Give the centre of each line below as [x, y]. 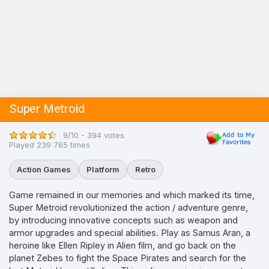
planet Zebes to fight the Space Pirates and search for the [128, 258]
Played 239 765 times [50, 145]
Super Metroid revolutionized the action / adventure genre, [128, 207]
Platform [103, 169]
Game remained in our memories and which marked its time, [132, 195]
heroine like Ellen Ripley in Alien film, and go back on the [122, 245]
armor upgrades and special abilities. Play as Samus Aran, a [130, 233]
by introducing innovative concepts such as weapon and [123, 220]
